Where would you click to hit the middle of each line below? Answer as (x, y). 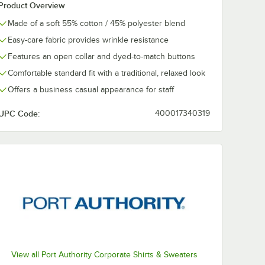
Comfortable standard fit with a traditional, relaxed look (106, 73)
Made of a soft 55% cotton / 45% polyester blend (96, 23)
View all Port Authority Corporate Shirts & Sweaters (104, 254)
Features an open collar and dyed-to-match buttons (101, 56)
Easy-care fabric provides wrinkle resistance (88, 40)
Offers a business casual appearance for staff (91, 90)
